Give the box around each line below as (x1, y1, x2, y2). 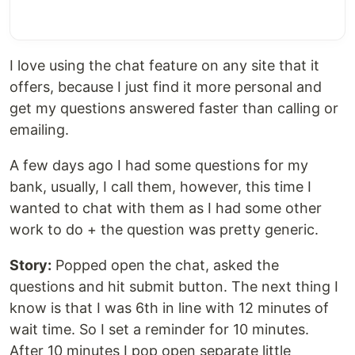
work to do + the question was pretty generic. (10, 221, 319, 239)
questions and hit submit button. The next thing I (10, 278, 338, 296)
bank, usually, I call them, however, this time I (10, 178, 311, 196)
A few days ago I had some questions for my (10, 157, 308, 174)
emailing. (10, 121, 69, 139)
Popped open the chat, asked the (52, 257, 279, 274)
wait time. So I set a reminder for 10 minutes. (10, 321, 309, 338)
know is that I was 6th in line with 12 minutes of (10, 300, 329, 317)
